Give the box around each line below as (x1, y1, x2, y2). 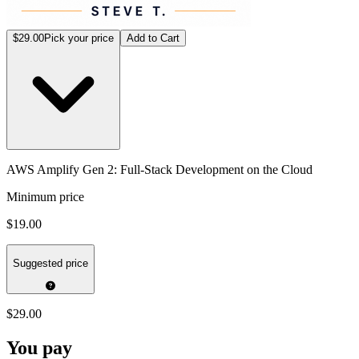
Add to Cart (127, 31, 179, 44)
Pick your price (44, 31, 114, 44)
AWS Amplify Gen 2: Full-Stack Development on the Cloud (6, 162, 313, 176)
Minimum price (6, 189, 84, 204)
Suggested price (13, 257, 88, 270)
